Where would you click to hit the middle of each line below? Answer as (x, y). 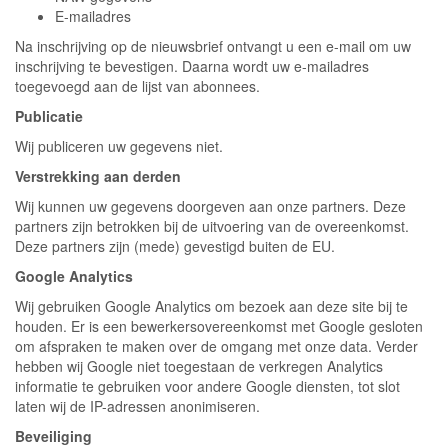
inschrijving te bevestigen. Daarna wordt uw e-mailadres (192, 66)
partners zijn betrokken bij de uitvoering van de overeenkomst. (212, 226)
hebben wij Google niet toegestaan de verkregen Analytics (199, 366)
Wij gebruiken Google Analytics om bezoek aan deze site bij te (211, 306)
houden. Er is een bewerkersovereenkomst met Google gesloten (219, 326)
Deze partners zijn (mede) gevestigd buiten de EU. (175, 246)
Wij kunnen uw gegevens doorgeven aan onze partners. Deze (210, 206)
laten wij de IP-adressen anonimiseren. (137, 406)
